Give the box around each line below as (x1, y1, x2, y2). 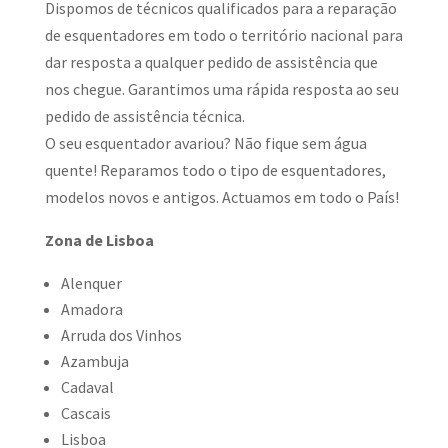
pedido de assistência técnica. (44, 106, 245, 126)
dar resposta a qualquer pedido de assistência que (44, 52, 378, 72)
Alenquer (60, 273, 122, 293)
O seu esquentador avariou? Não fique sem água (44, 133, 367, 153)
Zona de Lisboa (44, 230, 154, 250)
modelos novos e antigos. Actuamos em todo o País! (44, 187, 399, 207)
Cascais (60, 403, 111, 423)
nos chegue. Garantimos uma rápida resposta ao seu (44, 79, 399, 99)
